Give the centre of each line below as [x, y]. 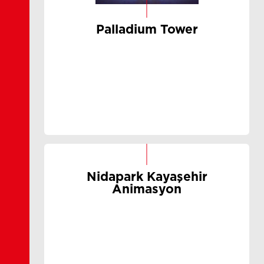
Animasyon [147, 189]
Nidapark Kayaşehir [147, 177]
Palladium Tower [147, 30]
